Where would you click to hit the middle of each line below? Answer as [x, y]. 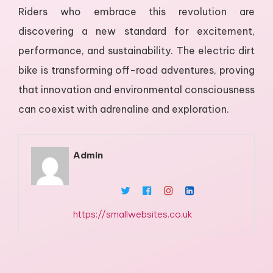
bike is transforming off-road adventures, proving [136, 70]
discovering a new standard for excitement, [136, 31]
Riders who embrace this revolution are [136, 12]
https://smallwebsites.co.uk [133, 214]
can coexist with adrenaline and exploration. [124, 109]
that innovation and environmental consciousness [136, 90]
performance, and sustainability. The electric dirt [136, 51]
